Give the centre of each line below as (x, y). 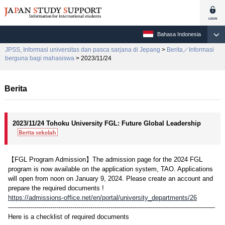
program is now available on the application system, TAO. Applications (110, 169)
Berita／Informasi (190, 50)
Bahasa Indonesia (179, 34)
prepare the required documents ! (56, 188)
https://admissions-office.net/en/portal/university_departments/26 (102, 198)
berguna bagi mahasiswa (40, 58)
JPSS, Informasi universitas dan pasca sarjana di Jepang (83, 50)
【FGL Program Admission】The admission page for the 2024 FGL (105, 159)
